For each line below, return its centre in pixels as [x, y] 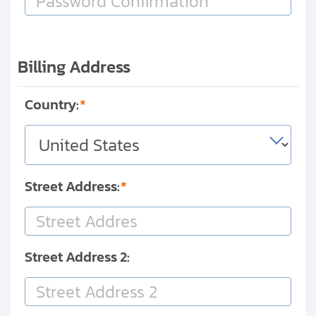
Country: [52, 105]
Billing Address [74, 67]
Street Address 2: [77, 257]
